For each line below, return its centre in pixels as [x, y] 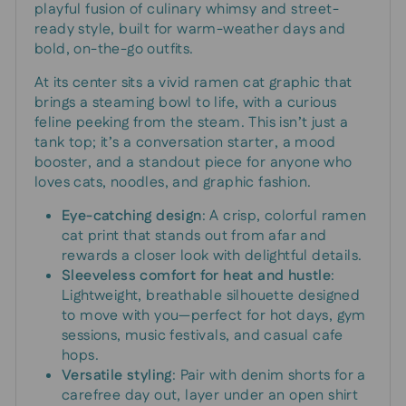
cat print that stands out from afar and [194, 236]
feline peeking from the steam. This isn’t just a [192, 122]
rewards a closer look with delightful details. [212, 256]
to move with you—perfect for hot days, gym [214, 315]
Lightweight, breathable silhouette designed [211, 295]
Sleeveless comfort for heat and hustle [197, 275]
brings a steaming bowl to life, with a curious [186, 102]
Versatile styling [117, 375]
